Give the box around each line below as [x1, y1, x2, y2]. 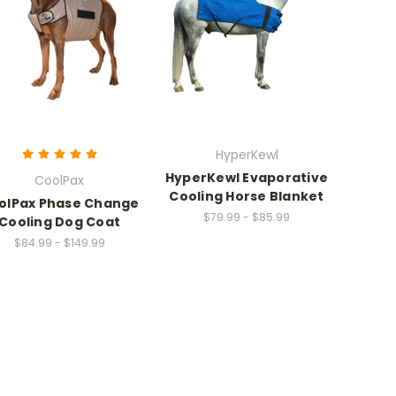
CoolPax [34, 171, 84, 189]
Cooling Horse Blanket [169, 187, 324, 205]
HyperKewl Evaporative [164, 168, 329, 187]
